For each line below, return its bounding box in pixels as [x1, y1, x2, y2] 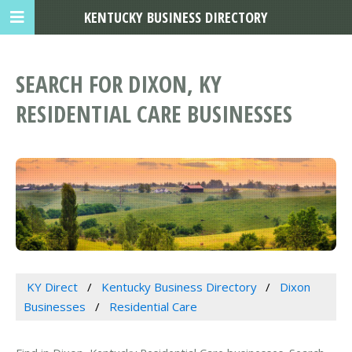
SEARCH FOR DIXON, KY [16, 68, 222, 100]
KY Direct [26, 279, 78, 295]
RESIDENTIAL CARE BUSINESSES [16, 98, 292, 130]
